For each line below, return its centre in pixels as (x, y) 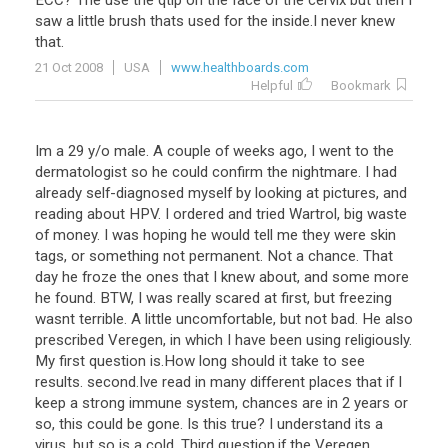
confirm (237, 172)
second (111, 382)
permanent (224, 256)
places (330, 382)
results (57, 382)
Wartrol (313, 214)
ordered (198, 214)
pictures (349, 193)
